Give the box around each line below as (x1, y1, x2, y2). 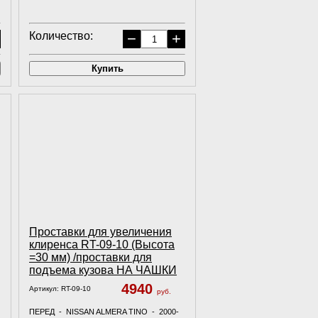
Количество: (29, 30, 93, 42)
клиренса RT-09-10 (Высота (29, 238, 175, 251)
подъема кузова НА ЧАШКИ (29, 264, 177, 276)
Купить (91, 63, 124, 74)
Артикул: (29, 285, 61, 292)
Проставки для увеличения (29, 226, 172, 238)
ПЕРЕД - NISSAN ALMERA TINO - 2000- (29, 307, 179, 316)
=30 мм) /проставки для (29, 251, 152, 263)
